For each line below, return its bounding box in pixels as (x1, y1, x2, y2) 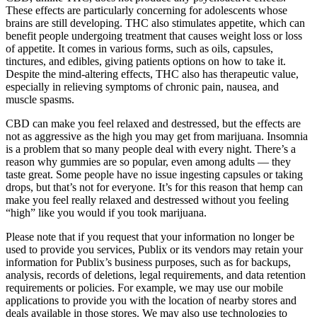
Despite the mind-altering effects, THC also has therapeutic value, (6, 68, 299, 81)
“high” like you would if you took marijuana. (6, 207, 207, 219)
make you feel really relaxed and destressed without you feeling (6, 194, 289, 207)
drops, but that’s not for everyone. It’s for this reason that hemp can (6, 181, 303, 194)
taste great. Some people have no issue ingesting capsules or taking (6, 168, 303, 181)
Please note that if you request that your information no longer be (6, 231, 294, 243)
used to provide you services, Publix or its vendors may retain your (6, 243, 303, 256)
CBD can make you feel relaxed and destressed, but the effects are (6, 117, 301, 130)
